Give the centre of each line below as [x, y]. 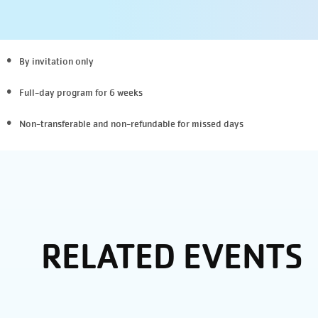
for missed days [210, 124]
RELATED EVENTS [172, 256]
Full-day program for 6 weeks [81, 93]
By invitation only [56, 62]
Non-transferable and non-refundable [97, 124]
